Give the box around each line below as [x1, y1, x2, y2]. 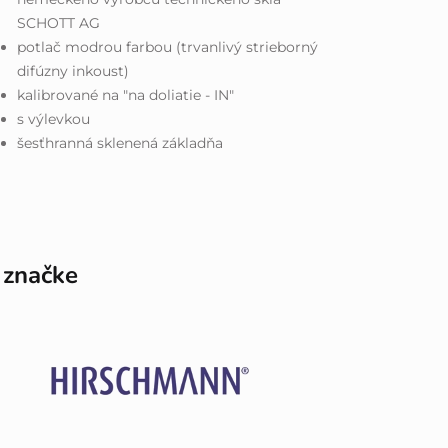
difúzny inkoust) [17, 61, 130, 80]
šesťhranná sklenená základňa [17, 133, 224, 152]
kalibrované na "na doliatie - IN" [17, 85, 235, 104]
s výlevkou [17, 109, 91, 128]
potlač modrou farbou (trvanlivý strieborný [17, 37, 319, 56]
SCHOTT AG [17, 13, 101, 32]
